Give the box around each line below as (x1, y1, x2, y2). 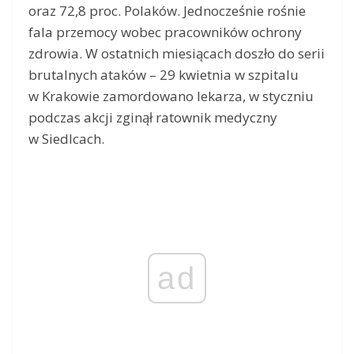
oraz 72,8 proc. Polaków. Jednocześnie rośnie (28, 2, 306, 21)
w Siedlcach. (28, 130, 104, 149)
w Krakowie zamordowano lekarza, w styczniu (28, 87, 314, 106)
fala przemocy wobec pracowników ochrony (28, 23, 302, 42)
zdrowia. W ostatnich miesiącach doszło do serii (28, 44, 325, 63)
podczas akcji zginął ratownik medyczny (28, 108, 277, 127)
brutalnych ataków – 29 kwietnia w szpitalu (28, 66, 299, 85)
